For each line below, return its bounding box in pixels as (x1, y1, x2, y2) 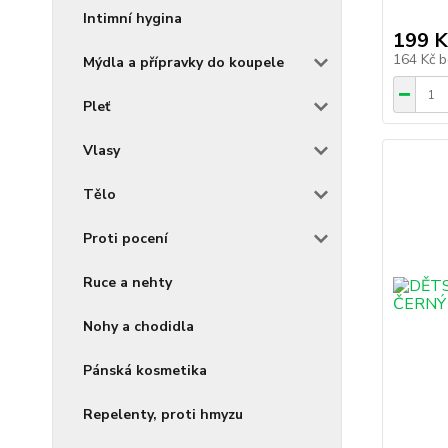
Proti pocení (83, 229, 168, 248)
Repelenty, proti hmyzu (83, 405, 243, 424)
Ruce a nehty (83, 273, 172, 292)
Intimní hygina (83, 9, 182, 28)
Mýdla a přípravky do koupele (83, 53, 284, 72)
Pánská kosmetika (83, 361, 207, 380)
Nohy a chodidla (83, 317, 194, 336)
